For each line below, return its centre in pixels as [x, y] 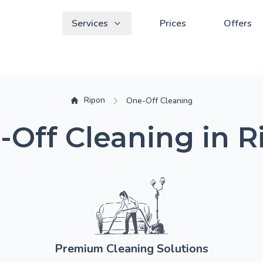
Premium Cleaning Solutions [131, 249]
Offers [238, 23]
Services [90, 23]
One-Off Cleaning [159, 101]
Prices [173, 23]
